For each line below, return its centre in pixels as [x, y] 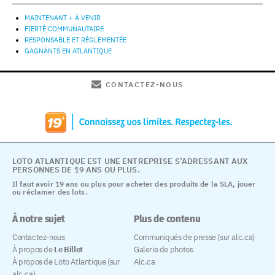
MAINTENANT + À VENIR [63, 18]
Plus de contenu [167, 219]
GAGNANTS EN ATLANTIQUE [68, 51]
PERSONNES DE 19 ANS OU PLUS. [76, 170]
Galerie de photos [164, 250]
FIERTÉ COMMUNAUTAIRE [64, 29]
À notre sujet [39, 219]
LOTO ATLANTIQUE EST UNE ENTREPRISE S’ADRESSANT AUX [130, 161]
